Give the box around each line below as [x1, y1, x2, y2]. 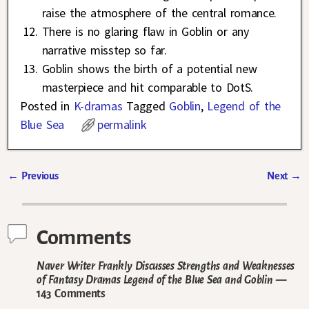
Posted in [20, 97, 70, 114]
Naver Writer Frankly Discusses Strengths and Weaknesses [37, 260, 295, 272]
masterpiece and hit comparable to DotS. [41, 79, 254, 95]
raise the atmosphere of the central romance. [41, 4, 277, 21]
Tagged [126, 97, 166, 114]
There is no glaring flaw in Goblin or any [41, 23, 249, 39]
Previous [18, 170, 59, 181]
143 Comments [37, 288, 106, 300]
